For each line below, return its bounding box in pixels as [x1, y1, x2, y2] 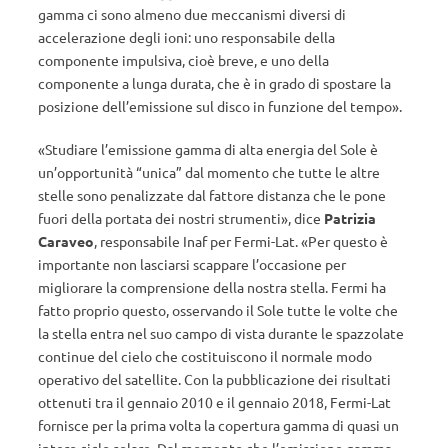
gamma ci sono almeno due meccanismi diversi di [38, 5, 346, 23]
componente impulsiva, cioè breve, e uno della [38, 51, 329, 69]
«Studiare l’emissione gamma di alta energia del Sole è [38, 140, 378, 158]
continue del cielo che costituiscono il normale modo [38, 347, 372, 365]
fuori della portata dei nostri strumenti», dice [38, 209, 324, 227]
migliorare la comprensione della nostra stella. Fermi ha [38, 278, 386, 296]
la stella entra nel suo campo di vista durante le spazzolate [38, 324, 404, 342]
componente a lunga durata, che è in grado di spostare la [38, 74, 391, 92]
